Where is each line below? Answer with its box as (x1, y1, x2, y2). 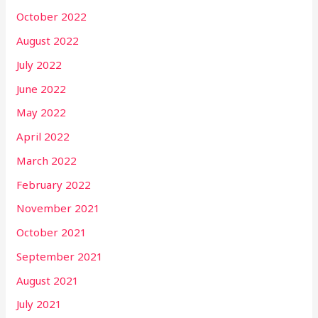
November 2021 (16, 201, 101, 216)
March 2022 (16, 153, 77, 168)
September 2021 (16, 248, 104, 263)
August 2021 (16, 273, 79, 287)
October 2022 (16, 9, 87, 24)
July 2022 (16, 57, 62, 72)
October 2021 (16, 225, 87, 240)
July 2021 (16, 297, 62, 312)
